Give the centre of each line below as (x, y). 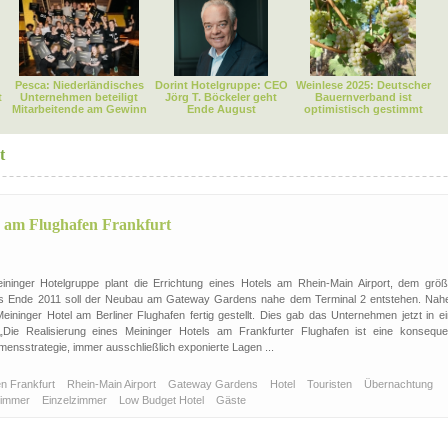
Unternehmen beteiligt (79, 97)
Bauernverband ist (363, 97)
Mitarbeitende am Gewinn (79, 109)
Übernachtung (400, 384)
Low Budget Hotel (163, 400)
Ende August (221, 109)
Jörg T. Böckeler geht (221, 97)
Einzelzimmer (76, 400)
